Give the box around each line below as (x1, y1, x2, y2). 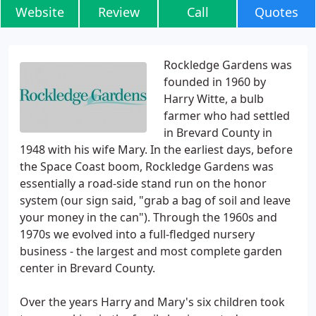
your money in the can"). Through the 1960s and (20, 209, 277, 225)
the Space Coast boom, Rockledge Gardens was (20, 159, 274, 174)
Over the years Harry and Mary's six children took (20, 294, 285, 310)
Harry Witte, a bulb (164, 91, 264, 107)
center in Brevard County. (20, 260, 155, 276)
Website (15, 4, 64, 20)
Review (97, 4, 140, 20)
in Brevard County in (164, 125, 272, 140)
